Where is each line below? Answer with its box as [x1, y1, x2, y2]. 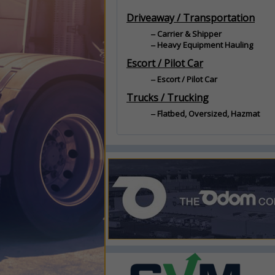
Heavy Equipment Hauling [157, 39, 253, 50]
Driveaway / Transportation [126, 11, 255, 25]
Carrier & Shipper [157, 28, 222, 39]
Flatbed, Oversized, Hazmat [157, 108, 260, 119]
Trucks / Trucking [126, 91, 209, 104]
